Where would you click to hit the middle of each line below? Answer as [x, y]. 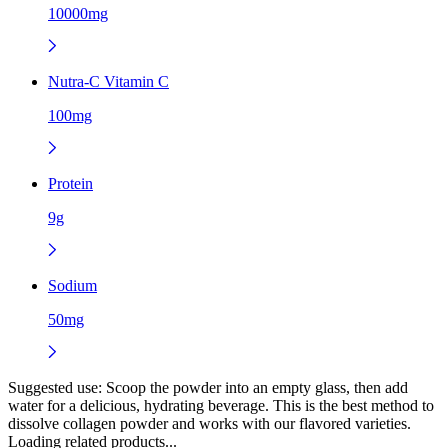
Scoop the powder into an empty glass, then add [255, 387]
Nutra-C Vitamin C [108, 81]
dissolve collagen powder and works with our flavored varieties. [209, 423]
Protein [70, 183]
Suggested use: [55, 387]
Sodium [72, 285]
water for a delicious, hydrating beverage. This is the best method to [221, 405]
